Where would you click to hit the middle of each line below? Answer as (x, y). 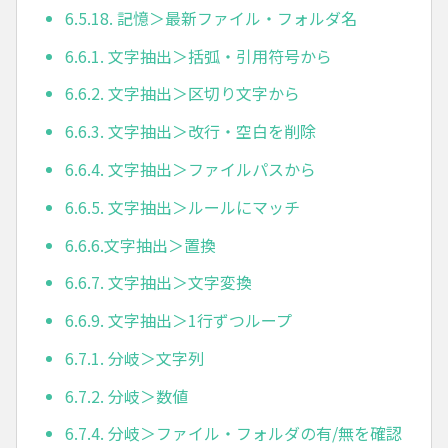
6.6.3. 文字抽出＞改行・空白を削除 (190, 131)
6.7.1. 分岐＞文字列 (134, 357)
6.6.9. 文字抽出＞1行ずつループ (178, 320)
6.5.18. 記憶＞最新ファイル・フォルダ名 (211, 17)
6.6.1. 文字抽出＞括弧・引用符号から (198, 55)
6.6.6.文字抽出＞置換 (140, 244)
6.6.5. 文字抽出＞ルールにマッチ (182, 206)
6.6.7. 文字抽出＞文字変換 (158, 282)
